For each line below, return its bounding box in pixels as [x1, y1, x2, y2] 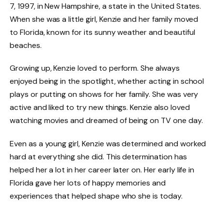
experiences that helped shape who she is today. [10, 191, 183, 201]
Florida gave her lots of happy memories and [10, 178, 166, 188]
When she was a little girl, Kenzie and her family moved [10, 14, 199, 24]
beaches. [10, 40, 42, 50]
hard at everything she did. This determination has [10, 152, 187, 162]
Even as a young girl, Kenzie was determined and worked [10, 139, 206, 149]
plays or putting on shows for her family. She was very [10, 89, 199, 100]
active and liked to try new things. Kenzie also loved [10, 102, 190, 113]
